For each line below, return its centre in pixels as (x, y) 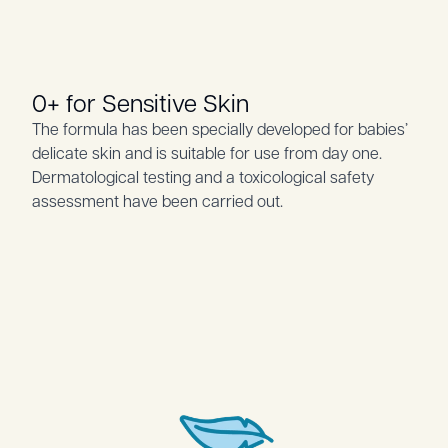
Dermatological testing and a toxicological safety (203, 176)
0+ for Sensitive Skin (140, 101)
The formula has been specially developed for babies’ (220, 128)
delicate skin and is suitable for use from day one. (207, 152)
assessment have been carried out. (157, 200)
